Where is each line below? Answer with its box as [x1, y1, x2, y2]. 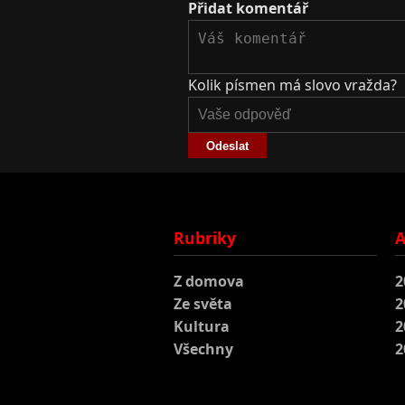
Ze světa [174, 293, 232, 314]
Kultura [174, 316, 230, 336]
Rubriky [174, 226, 236, 249]
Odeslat [206, 138, 249, 153]
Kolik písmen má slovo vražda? [188, 74, 397, 95]
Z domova [174, 270, 244, 291]
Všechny [174, 338, 233, 359]
